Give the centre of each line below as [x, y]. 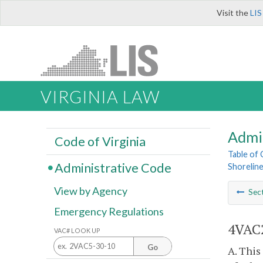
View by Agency [91, 191]
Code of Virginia [100, 141]
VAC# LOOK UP [77, 230]
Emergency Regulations [109, 212]
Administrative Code [113, 168]
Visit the [233, 13]
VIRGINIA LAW [100, 97]
